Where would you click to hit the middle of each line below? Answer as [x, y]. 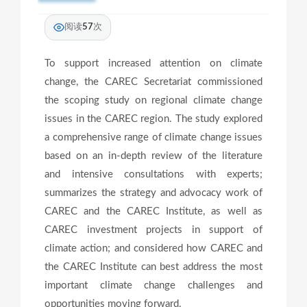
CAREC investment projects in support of [153, 230]
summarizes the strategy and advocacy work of [153, 193]
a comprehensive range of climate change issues [153, 137]
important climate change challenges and [153, 285]
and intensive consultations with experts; [153, 174]
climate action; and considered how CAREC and [153, 248]
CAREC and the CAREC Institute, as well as [153, 211]
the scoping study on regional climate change [153, 100]
